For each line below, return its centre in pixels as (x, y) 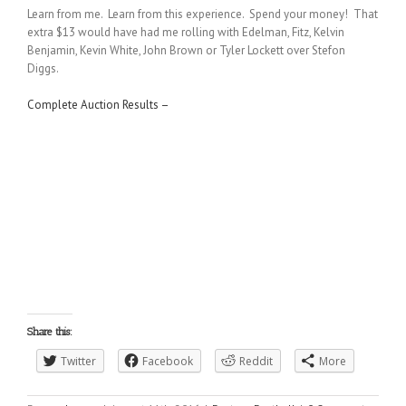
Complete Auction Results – (99, 104)
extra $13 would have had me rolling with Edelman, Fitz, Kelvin (186, 32)
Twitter (78, 361)
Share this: (50, 331)
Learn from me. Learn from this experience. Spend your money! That (203, 14)
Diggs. (43, 68)
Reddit (256, 361)
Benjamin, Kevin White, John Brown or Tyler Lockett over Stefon (186, 50)
